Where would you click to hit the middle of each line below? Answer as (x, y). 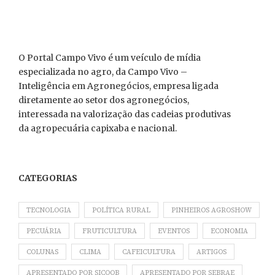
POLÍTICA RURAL (121, 210)
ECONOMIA (229, 231)
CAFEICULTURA (149, 252)
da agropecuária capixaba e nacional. (98, 128)
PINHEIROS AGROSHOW (211, 210)
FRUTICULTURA (110, 231)
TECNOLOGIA (49, 210)
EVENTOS (174, 231)
